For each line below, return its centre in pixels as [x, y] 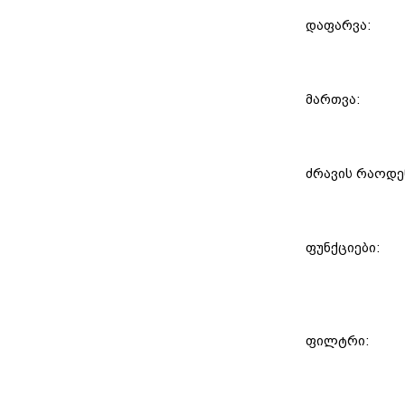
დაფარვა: [340, 26]
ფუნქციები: [344, 248]
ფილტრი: [339, 341]
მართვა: [334, 100]
